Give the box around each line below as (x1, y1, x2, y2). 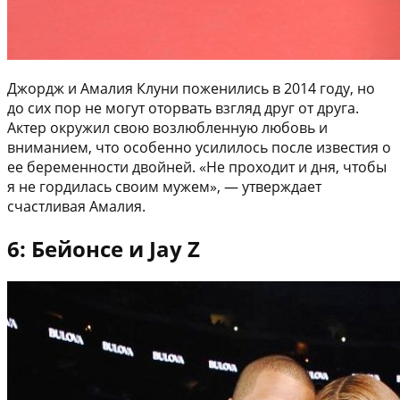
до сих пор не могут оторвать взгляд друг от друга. (7, 97, 359, 118)
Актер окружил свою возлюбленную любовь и (7, 117, 328, 137)
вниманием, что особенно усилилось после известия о (7, 137, 391, 157)
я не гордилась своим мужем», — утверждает (7, 176, 321, 196)
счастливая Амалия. (7, 196, 146, 216)
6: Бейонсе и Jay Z (7, 233, 200, 263)
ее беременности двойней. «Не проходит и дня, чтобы (7, 156, 387, 177)
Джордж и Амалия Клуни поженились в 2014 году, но (7, 78, 375, 98)
